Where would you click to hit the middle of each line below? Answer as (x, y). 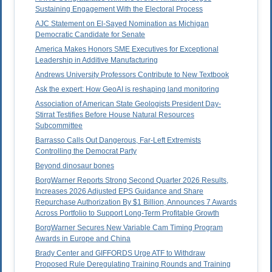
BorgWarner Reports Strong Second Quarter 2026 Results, (132, 181)
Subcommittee (59, 126)
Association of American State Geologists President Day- (128, 104)
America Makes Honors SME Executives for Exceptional (127, 49)
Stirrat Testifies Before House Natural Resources (115, 115)
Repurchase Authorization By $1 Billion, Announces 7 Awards (136, 202)
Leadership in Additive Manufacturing (97, 60)
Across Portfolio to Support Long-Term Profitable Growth (127, 213)
